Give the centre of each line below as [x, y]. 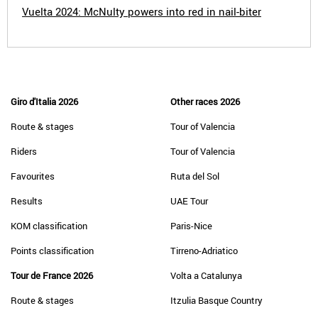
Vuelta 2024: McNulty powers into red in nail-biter [142, 11]
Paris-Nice [191, 226]
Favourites [33, 176]
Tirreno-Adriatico [204, 251]
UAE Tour [189, 201]
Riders [24, 151]
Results [27, 201]
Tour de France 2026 [52, 275]
